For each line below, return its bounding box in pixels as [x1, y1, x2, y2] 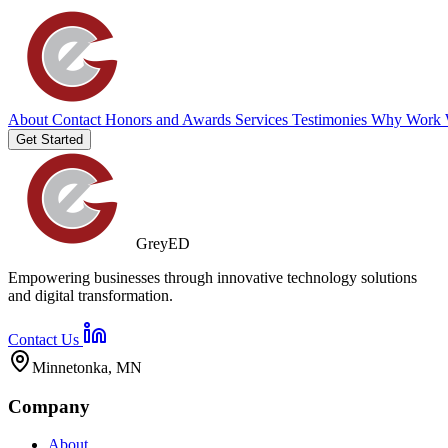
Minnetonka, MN [32, 359, 142, 376]
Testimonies [292, 111, 371, 128]
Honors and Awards [105, 111, 235, 128]
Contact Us [8, 331, 83, 348]
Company [8, 395, 90, 417]
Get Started [16, 132, 83, 147]
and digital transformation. [8, 287, 173, 304]
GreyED [136, 235, 190, 252]
